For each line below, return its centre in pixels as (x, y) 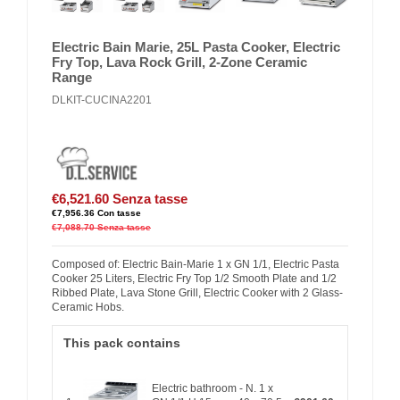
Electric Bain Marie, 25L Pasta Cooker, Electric (196, 47)
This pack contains (122, 344)
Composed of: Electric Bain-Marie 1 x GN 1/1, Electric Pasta (196, 265)
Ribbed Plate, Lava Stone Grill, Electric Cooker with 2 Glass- (197, 293)
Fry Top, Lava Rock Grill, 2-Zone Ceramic (179, 62)
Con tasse (119, 213)
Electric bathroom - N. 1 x (212, 388)
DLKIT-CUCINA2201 (102, 100)
